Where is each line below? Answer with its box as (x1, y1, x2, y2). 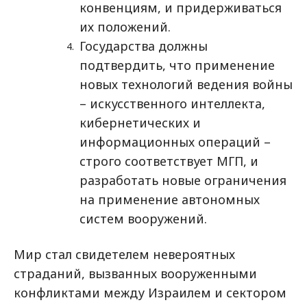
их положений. (79, 19, 171, 35)
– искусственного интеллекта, (79, 95, 265, 112)
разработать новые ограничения (79, 172, 286, 188)
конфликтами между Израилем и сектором (14, 284, 286, 301)
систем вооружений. (79, 210, 207, 227)
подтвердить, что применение (79, 57, 275, 73)
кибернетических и (79, 114, 201, 131)
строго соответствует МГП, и (79, 153, 258, 169)
